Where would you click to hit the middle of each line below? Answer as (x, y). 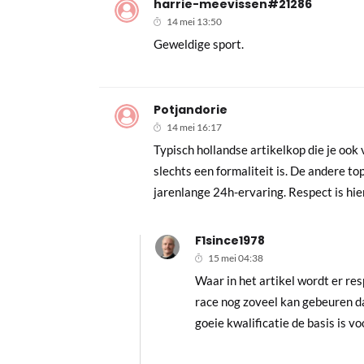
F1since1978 (230, 241)
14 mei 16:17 (195, 128)
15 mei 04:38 (235, 258)
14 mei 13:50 (195, 22)
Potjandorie (191, 110)
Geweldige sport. (199, 44)
